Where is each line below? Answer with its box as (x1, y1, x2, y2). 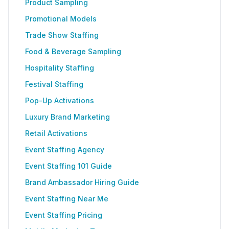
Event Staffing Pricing (25, 211, 102, 219)
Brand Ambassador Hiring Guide (25, 178, 139, 187)
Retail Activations (25, 129, 87, 138)
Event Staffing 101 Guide (25, 162, 112, 170)
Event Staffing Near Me (25, 194, 108, 203)
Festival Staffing (25, 80, 83, 88)
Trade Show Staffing (25, 31, 99, 39)
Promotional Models (25, 14, 97, 23)
